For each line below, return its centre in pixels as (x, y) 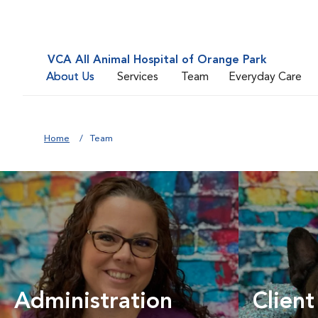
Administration (93, 302)
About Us (70, 77)
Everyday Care (265, 77)
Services (138, 77)
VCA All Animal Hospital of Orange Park (157, 60)
